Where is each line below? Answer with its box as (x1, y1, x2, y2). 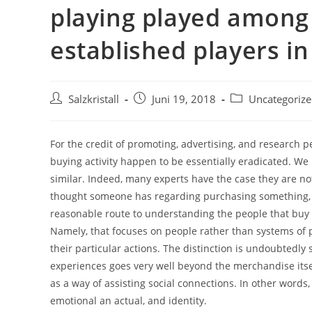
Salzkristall (68, 93, 119, 106)
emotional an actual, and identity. (50, 294, 207, 307)
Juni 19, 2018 (152, 93, 216, 106)
